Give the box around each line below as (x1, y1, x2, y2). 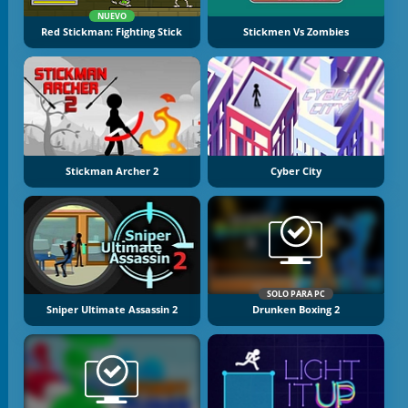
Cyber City (270, 164, 322, 178)
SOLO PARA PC (267, 288, 326, 301)
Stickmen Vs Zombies (243, 25, 350, 39)
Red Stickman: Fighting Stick (41, 25, 183, 39)
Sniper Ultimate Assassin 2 (46, 303, 178, 317)
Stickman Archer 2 (65, 164, 158, 178)
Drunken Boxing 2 (252, 303, 341, 317)
